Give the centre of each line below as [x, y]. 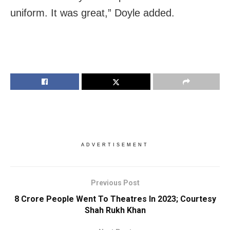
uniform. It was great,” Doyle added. [92, 13]
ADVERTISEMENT [115, 145]
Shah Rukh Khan [115, 210]
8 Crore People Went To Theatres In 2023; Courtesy [115, 199]
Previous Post [115, 183]
